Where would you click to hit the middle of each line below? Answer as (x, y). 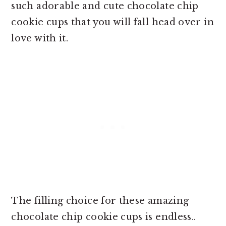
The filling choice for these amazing (100, 201)
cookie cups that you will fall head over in (112, 22)
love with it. (40, 38)
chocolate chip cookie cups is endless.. (104, 217)
